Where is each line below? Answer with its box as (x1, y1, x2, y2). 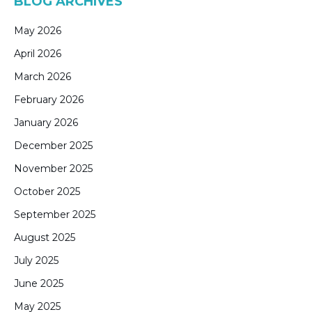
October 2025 (14, 185, 80, 198)
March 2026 (14, 70, 71, 83)
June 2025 (14, 277, 63, 290)
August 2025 (14, 231, 75, 244)
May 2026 (14, 24, 61, 37)
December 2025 (14, 139, 93, 152)
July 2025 (14, 254, 58, 267)
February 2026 (14, 93, 84, 106)
